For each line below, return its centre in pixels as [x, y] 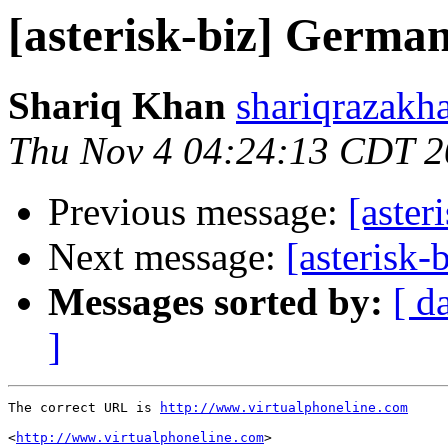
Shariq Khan [117, 106]
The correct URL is [84, 408]
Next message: [167, 257]
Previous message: [198, 212]
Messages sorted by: [215, 302]
